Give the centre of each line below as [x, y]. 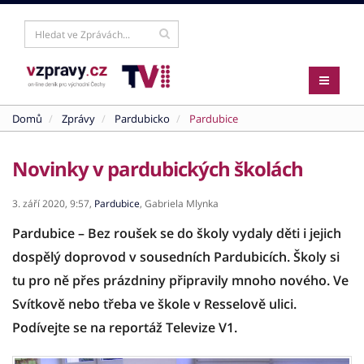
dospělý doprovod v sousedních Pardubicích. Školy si [176, 257]
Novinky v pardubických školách [158, 169]
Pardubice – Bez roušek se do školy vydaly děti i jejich [177, 233]
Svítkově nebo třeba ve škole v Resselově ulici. [154, 304]
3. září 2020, [40, 204]
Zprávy [78, 119]
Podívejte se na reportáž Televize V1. [125, 327]
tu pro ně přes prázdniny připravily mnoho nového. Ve [180, 280]
